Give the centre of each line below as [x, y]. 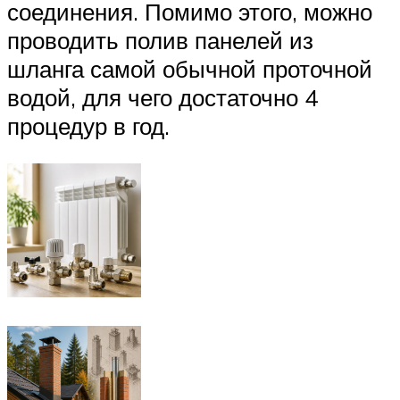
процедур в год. [88, 126]
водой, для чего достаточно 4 [162, 98]
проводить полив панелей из [160, 41]
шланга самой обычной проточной [190, 69]
